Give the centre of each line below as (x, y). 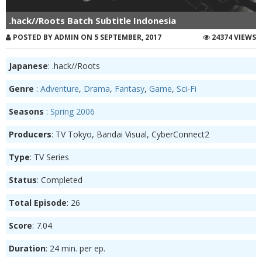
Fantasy (130, 88)
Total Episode (38, 202)
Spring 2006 (73, 111)
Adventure (60, 88)
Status (23, 180)
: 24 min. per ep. (75, 248)
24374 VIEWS (233, 37)
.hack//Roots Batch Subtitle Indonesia (92, 20)
